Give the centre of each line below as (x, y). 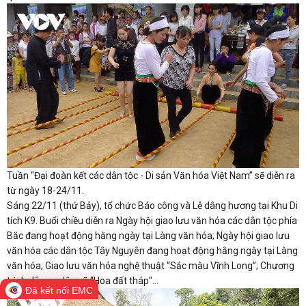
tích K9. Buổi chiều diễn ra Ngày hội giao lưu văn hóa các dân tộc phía (152, 220)
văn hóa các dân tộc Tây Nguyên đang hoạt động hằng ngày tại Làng (152, 250)
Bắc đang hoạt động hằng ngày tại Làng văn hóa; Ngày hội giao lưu (148, 235)
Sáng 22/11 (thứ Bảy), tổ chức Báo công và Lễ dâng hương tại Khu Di (152, 205)
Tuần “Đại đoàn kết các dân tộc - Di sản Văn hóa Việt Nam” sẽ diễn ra (151, 175)
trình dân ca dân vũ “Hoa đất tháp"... (83, 280)
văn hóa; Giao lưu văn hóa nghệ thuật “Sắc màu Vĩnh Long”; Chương (151, 265)
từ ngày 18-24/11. (45, 190)
